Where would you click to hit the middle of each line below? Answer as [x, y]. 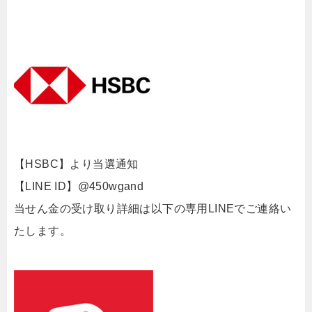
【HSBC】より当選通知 [76, 164]
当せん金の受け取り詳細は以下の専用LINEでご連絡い [153, 209]
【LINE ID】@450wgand [79, 186]
